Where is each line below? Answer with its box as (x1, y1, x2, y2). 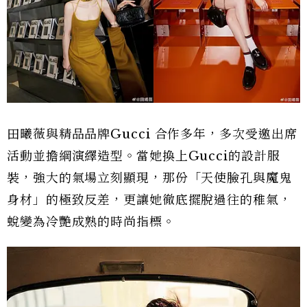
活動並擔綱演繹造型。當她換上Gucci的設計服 (7, 149, 280, 164)
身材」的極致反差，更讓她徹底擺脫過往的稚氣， (7, 193, 292, 208)
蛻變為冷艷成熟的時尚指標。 (7, 214, 175, 230)
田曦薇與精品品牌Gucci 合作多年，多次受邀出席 (7, 127, 297, 143)
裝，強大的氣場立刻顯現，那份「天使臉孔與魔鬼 (7, 171, 292, 186)
